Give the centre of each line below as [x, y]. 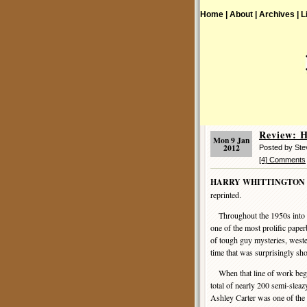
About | [243, 14]
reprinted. [226, 195]
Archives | [279, 14]
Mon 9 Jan [231, 140]
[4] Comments [282, 160]
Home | [214, 14]
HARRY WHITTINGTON [258, 182]
